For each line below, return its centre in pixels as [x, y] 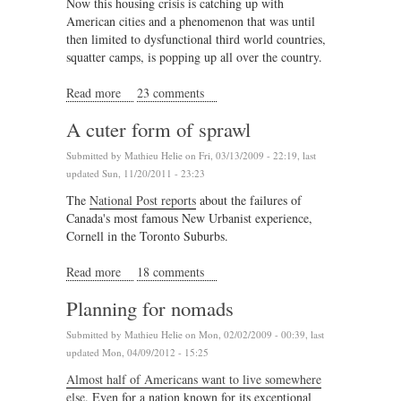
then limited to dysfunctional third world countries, [196, 38]
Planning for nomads [150, 307]
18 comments [171, 271]
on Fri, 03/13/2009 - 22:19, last [249, 155]
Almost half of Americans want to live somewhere [194, 379]
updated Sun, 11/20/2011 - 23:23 [136, 173]
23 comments [171, 92]
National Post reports [143, 200]
